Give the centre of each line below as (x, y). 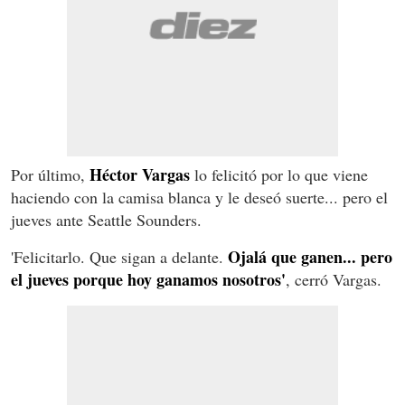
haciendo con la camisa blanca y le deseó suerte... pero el (199, 198)
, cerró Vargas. (334, 280)
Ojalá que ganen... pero (310, 257)
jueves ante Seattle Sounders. (106, 220)
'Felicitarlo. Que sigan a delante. (119, 257)
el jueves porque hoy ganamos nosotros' (148, 280)
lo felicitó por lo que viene (279, 175)
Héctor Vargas (140, 175)
